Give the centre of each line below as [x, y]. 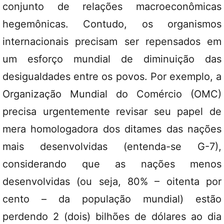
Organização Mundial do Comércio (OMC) [112, 94]
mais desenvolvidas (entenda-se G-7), [112, 146]
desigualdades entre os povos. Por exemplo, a [112, 76]
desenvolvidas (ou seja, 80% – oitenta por [112, 181]
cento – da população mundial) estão [112, 199]
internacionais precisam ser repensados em [112, 41]
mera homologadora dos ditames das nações [112, 129]
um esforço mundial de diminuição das [112, 59]
